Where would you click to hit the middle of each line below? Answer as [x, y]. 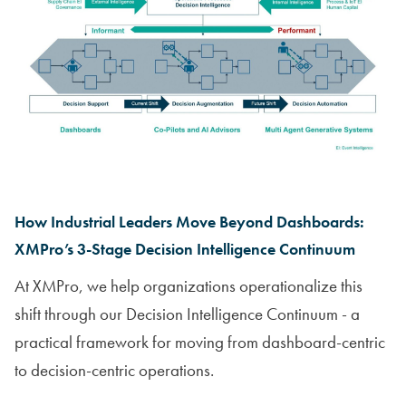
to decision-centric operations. [114, 371]
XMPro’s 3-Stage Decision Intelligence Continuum [185, 250]
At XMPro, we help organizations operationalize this [188, 286]
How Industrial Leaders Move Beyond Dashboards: [189, 222]
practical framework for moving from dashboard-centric [200, 343]
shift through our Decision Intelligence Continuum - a [187, 314]
